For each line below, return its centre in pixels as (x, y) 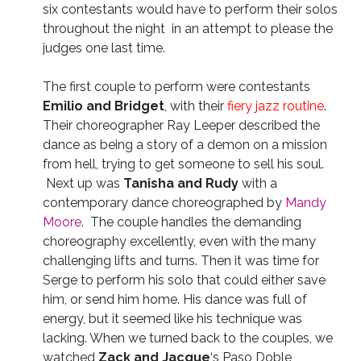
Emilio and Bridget (103, 106)
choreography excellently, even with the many (179, 241)
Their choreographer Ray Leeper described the (181, 125)
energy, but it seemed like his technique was (172, 319)
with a (257, 183)
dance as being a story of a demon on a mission (185, 145)
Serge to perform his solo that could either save (184, 280)
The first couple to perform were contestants (176, 87)
